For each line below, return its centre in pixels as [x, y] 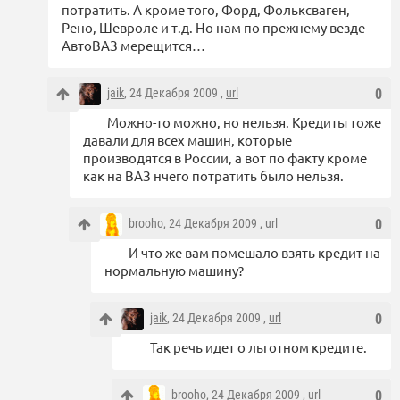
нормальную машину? [174, 271]
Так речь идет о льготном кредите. [258, 347]
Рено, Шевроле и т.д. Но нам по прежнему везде [213, 28]
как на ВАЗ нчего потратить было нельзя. [213, 176]
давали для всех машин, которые [187, 140]
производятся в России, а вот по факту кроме [225, 158]
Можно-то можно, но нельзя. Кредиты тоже [244, 122]
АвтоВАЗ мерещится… [133, 46]
